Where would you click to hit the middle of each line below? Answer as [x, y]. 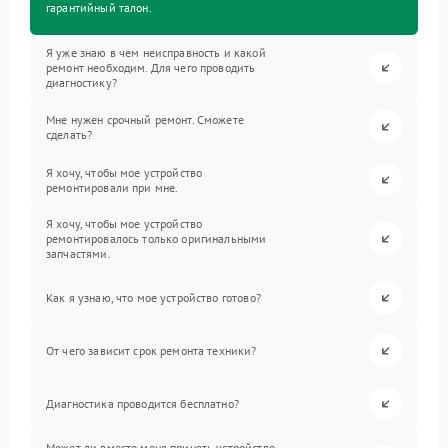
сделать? [69, 134]
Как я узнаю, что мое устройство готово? [153, 297]
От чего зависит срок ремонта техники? [151, 350]
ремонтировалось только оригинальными [156, 238]
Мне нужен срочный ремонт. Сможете [145, 119]
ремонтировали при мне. [112, 187]
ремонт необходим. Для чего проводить [151, 67]
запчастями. [78, 253]
